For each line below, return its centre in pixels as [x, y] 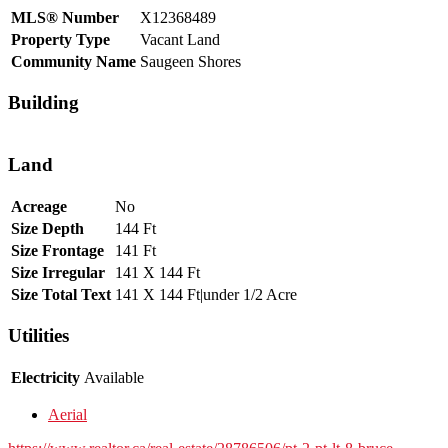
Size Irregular [58, 272]
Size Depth [47, 228]
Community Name [73, 61]
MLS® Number [65, 17]
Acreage [39, 206]
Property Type [60, 39]
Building [43, 103]
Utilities [38, 336]
